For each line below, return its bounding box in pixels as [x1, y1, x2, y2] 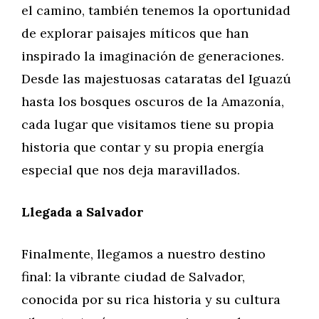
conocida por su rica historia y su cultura [21, 291, 281, 308]
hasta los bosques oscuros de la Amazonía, [21, 93, 284, 110]
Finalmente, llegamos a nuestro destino [21, 246, 266, 262]
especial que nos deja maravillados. [21, 162, 240, 178]
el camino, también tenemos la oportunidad [21, 2, 291, 19]
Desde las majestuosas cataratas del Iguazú [21, 70, 291, 87]
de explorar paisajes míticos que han [21, 25, 249, 41]
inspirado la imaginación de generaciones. [21, 48, 284, 64]
